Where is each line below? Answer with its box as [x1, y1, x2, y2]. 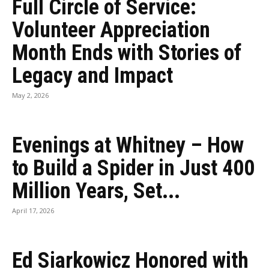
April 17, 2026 [12, 206, 54, 215]
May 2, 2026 [12, 91, 49, 100]
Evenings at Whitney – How [12, 133, 244, 158]
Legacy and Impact [12, 63, 173, 88]
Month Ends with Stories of [12, 40, 241, 65]
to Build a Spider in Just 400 [12, 156, 255, 181]
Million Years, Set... [12, 178, 180, 204]
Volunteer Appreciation [12, 17, 210, 43]
